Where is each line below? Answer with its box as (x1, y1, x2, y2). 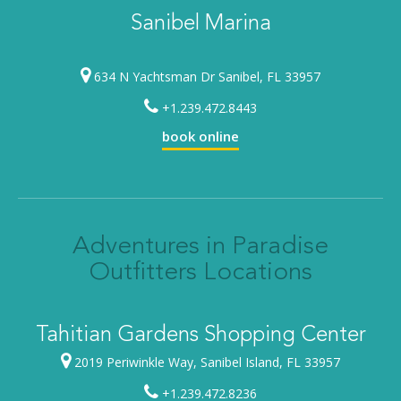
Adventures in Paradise (73, 235, 328, 260)
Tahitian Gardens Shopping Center (35, 325, 366, 347)
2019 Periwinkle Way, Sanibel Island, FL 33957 (71, 354, 340, 371)
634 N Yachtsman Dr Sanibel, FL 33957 (90, 68, 320, 86)
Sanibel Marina (130, 13, 271, 36)
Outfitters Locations (89, 260, 312, 286)
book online (162, 127, 239, 146)
